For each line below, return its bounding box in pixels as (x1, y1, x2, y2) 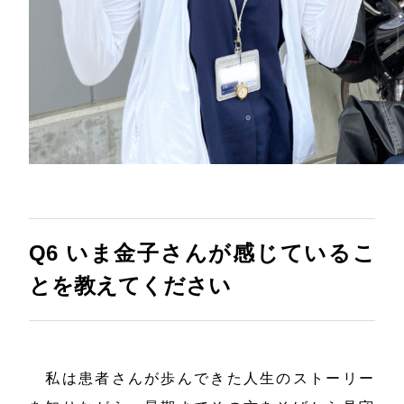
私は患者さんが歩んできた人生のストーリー (29, 371, 375, 387)
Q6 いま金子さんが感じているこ (29, 241, 375, 266)
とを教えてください (29, 273, 232, 298)
